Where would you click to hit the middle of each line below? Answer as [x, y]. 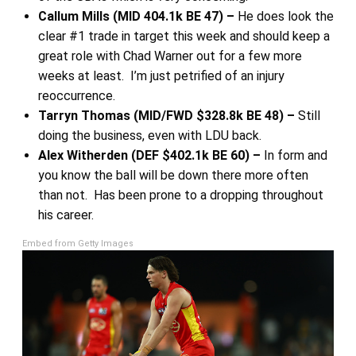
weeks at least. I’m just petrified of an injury [161, 75]
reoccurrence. [76, 95]
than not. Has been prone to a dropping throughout [180, 195]
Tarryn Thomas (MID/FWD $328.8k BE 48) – [168, 115]
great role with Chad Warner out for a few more [170, 56]
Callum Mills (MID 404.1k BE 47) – [137, 16]
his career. [66, 215]
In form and [295, 155]
